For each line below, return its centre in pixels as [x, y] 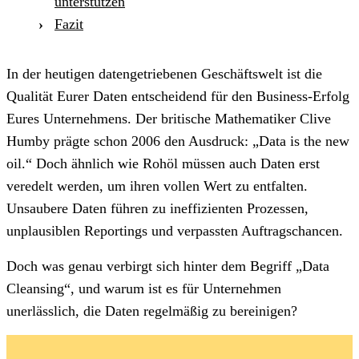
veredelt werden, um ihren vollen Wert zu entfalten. [157, 186]
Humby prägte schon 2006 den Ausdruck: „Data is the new [178, 141]
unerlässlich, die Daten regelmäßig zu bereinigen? [152, 311]
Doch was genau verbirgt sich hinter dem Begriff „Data [168, 266]
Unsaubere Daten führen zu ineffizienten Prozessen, [157, 208]
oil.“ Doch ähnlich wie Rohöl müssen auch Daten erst [163, 163]
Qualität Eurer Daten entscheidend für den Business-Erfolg [178, 96]
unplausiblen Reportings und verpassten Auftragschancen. [177, 230]
